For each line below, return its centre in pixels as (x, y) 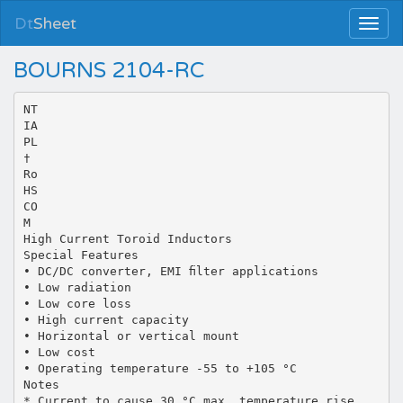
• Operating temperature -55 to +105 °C (160, 368)
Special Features (81, 255)
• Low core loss (77, 303)
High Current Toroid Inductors (127, 238)
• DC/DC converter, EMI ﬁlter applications (170, 271)
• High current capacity (106, 319)
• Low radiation (77, 287)
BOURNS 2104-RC (109, 71)
